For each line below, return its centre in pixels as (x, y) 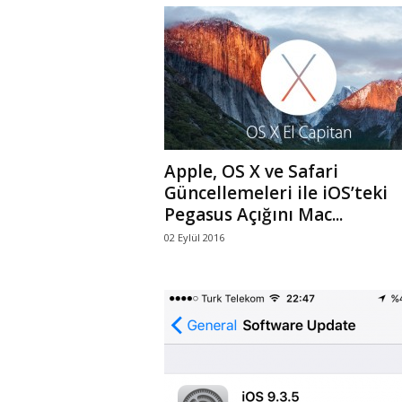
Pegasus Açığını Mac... (253, 214)
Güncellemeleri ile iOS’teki (275, 193)
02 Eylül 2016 (194, 237)
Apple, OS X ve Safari (251, 171)
